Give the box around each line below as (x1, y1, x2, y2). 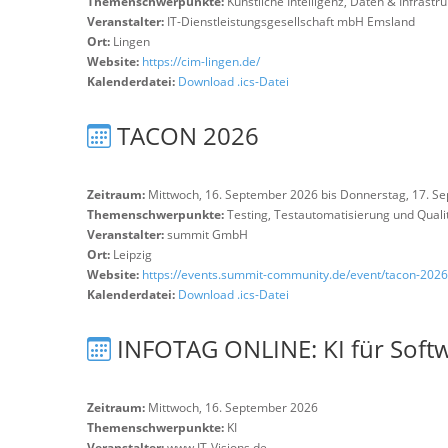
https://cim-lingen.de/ (142, 53, 260, 70)
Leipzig (113, 246, 152, 263)
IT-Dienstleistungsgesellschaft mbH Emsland (167, 13, 415, 30)
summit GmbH (167, 226, 248, 243)
